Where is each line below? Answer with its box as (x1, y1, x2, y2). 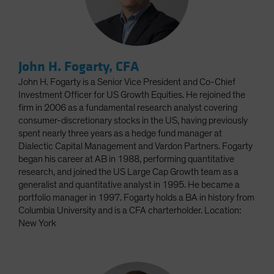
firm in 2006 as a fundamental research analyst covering (18, 102, 237, 113)
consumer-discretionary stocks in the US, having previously (18, 115, 248, 125)
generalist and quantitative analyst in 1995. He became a (18, 179, 240, 190)
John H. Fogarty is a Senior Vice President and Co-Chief (18, 76, 235, 87)
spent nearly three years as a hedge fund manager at (18, 128, 222, 138)
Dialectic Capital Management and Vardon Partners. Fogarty (18, 141, 253, 151)
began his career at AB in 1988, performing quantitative (18, 154, 234, 164)
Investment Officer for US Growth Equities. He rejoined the (18, 89, 245, 100)
